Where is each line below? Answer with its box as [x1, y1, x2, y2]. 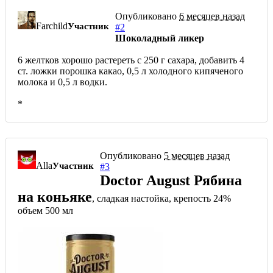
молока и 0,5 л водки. [18, 77, 107, 88]
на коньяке [18, 189, 92, 205]
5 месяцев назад [164, 151, 230, 161]
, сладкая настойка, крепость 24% [92, 193, 231, 204]
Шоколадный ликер [115, 33, 204, 44]
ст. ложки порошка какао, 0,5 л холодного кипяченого [18, 66, 243, 77]
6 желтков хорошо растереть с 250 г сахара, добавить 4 [18, 55, 244, 66]
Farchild [36, 21, 68, 32]
